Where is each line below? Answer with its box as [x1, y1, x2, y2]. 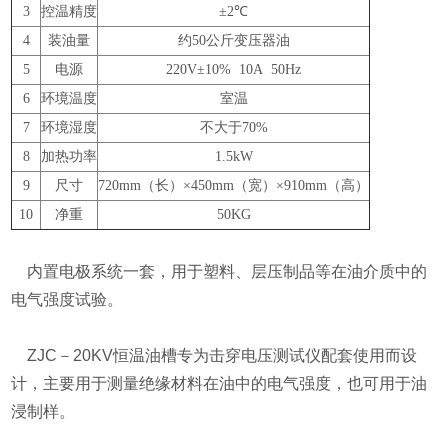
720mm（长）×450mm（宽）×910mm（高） [98, 178, 370, 193]
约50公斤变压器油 [177, 33, 290, 48]
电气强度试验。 [11, 291, 124, 308]
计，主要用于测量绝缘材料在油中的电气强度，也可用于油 [11, 375, 428, 392]
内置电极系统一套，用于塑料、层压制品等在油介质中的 [11, 263, 428, 280]
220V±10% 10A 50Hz [166, 62, 302, 77]
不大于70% [199, 120, 268, 135]
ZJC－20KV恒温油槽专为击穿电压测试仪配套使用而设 [11, 347, 418, 364]
